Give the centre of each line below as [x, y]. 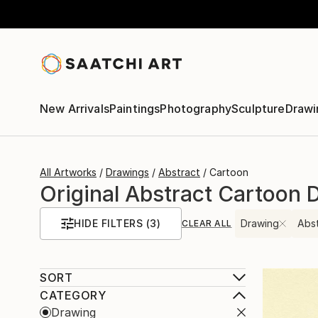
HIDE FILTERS [108, 223]
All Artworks [68, 172]
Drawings [127, 172]
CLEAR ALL [207, 223]
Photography [196, 109]
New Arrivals [75, 109]
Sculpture [258, 109]
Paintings [135, 109]
